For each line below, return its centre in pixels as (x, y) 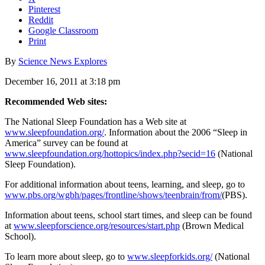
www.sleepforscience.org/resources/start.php (97, 225)
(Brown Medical (212, 225)
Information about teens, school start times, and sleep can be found (128, 215)
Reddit (41, 20)
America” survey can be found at (66, 143)
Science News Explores (63, 61)
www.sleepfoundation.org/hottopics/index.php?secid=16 (110, 153)
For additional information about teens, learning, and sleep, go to (125, 184)
